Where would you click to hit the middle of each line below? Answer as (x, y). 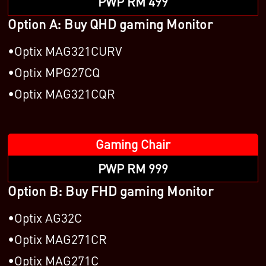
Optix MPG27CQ (58, 72)
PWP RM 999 (133, 168)
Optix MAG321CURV (68, 50)
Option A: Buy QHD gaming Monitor (110, 23)
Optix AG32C (48, 217)
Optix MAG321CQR (65, 93)
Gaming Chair (133, 144)
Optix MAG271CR (61, 239)
